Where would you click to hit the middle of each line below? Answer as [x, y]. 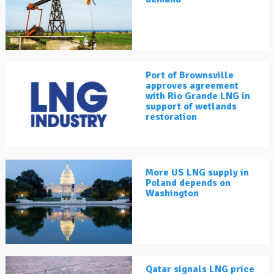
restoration [171, 117]
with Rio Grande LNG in [198, 96]
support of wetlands [191, 107]
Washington [172, 194]
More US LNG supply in [197, 173]
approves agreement [192, 86]
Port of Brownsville [190, 76]
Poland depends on [188, 183]
